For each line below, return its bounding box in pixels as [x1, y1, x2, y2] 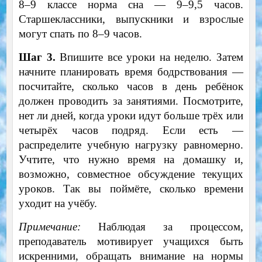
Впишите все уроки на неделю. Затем [55, 51, 244, 64]
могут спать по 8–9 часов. [18, 27, 142, 40]
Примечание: [18, 220, 81, 233]
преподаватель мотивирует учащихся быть [18, 235, 244, 248]
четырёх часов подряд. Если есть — [18, 124, 244, 137]
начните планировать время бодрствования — [18, 65, 244, 78]
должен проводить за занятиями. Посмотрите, [18, 95, 244, 108]
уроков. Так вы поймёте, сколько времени [18, 182, 244, 195]
